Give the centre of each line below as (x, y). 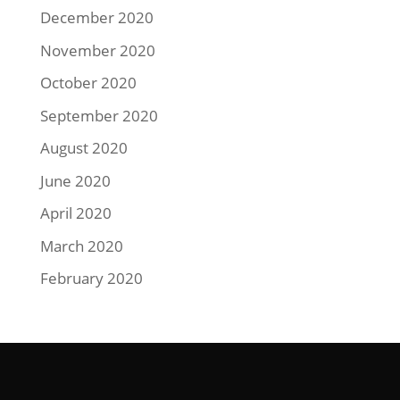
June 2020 (75, 180)
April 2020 (75, 213)
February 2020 (91, 279)
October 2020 (88, 83)
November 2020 (97, 50)
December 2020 (96, 18)
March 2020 (81, 246)
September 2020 (99, 115)
